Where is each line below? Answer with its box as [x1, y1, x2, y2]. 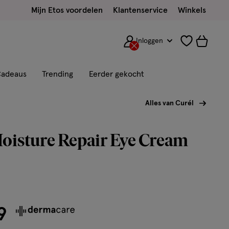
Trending [42, 70, 73, 78]
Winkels [178, 6, 206, 14]
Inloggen [136, 37, 164, 44]
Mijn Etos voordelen [31, 6, 103, 14]
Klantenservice [113, 6, 168, 14]
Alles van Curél [145, 100, 194, 107]
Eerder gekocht [89, 70, 144, 78]
